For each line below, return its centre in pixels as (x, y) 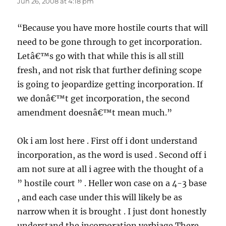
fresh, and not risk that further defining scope (110, 70)
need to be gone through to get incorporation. (110, 42)
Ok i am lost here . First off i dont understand (107, 140)
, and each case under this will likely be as (100, 197)
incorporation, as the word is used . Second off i (112, 155)
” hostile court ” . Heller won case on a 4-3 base (112, 183)
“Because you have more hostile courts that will (113, 27)
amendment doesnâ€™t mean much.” (95, 112)
